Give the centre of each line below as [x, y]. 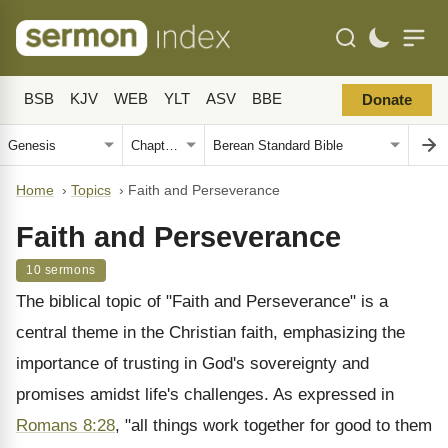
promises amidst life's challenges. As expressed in [205, 394]
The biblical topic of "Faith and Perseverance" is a [202, 301]
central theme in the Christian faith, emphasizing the [210, 332]
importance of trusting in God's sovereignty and [192, 363]
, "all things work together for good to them [273, 425]
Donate [387, 100]
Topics [91, 190]
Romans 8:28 [65, 425]
